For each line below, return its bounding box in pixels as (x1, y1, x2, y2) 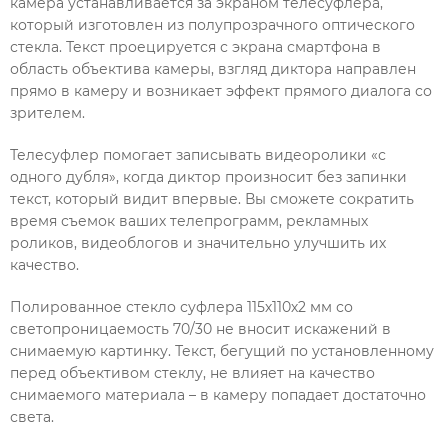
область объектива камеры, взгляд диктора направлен (10, 59, 416, 78)
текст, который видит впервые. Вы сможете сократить (10, 189, 414, 208)
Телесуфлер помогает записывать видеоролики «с (10, 145, 386, 164)
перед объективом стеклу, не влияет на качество (10, 363, 375, 382)
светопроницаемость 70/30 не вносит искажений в (10, 319, 391, 338)
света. (10, 407, 54, 426)
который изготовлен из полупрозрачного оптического (10, 15, 415, 34)
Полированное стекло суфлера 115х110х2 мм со (10, 297, 353, 316)
